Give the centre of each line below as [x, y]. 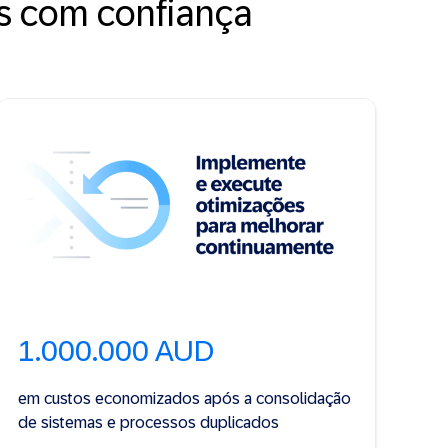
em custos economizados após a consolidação [185, 398]
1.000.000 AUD [116, 350]
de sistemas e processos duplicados [149, 422]
